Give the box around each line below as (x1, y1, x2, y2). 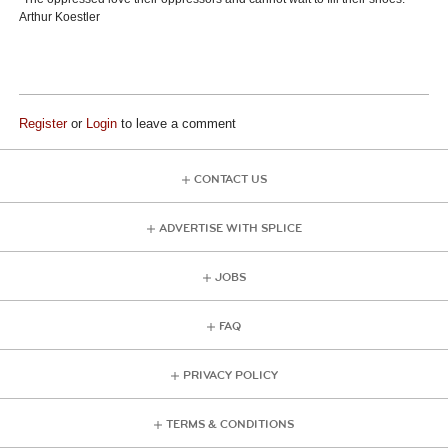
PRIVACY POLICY (182, 367, 278, 383)
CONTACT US (193, 171, 267, 187)
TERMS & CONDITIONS (166, 416, 294, 432)
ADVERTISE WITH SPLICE (158, 220, 302, 236)
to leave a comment (117, 115, 237, 131)
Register (19, 115, 68, 131)
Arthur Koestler (19, 9, 101, 24)
